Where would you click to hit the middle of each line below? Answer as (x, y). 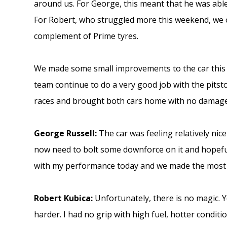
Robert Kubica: (65, 198)
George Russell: (67, 133)
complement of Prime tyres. (86, 36)
